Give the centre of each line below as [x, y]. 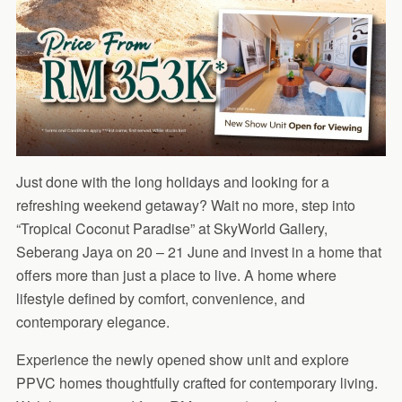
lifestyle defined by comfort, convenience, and [160, 299]
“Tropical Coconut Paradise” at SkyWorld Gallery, [171, 229]
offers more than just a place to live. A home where [176, 275]
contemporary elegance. [92, 322]
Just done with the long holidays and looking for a [172, 182]
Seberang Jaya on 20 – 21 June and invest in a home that [198, 252]
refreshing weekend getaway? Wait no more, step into [185, 205]
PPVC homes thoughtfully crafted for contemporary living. [197, 383]
